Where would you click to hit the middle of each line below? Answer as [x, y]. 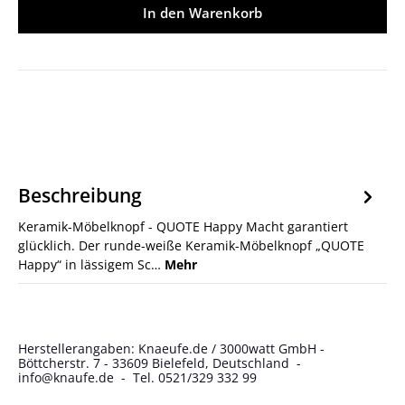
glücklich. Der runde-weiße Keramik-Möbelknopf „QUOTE [191, 245]
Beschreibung [80, 195]
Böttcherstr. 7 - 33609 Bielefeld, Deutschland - [161, 363]
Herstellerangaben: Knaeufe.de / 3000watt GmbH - [171, 348]
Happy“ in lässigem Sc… [91, 264]
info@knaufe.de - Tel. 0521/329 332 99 [137, 377]
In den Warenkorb [202, 13]
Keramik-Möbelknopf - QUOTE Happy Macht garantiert [183, 226]
